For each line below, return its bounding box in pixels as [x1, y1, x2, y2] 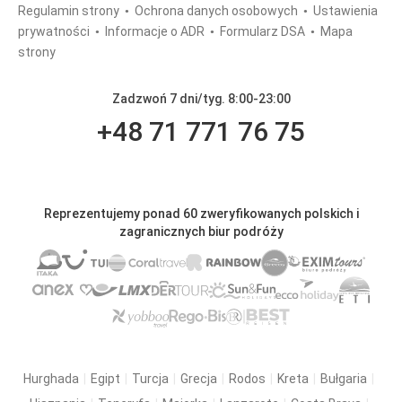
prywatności [18, 24, 92, 39]
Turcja [132, 371, 169, 386]
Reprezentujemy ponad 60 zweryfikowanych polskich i [43, 206, 359, 221]
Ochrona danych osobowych [135, 4, 301, 18]
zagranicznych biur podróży [118, 224, 284, 239]
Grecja [180, 371, 217, 386]
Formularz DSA [220, 24, 308, 39]
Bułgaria [320, 371, 367, 386]
